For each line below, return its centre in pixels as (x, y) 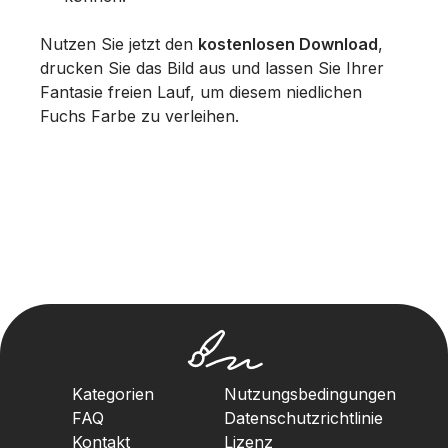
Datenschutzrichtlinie (303, 418)
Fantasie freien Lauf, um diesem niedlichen (201, 92)
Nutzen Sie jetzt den (119, 44)
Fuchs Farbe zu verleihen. (139, 116)
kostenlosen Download (288, 44)
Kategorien (113, 394)
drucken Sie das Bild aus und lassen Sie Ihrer (212, 68)
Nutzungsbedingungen (310, 394)
